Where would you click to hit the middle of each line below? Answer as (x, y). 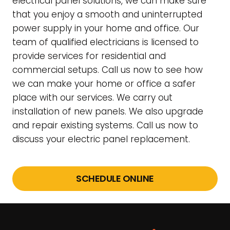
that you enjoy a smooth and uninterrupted (107, 14)
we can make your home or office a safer (104, 83)
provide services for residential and (89, 56)
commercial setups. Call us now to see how (108, 70)
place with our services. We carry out (92, 97)
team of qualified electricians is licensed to (106, 42)
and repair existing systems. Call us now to (105, 125)
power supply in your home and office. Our (106, 28)
